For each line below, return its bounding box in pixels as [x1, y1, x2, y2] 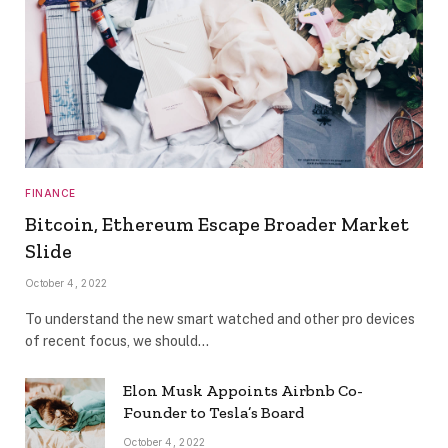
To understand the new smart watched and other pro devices [25, 310, 415, 327]
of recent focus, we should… [25, 332, 209, 349]
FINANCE [25, 186, 76, 199]
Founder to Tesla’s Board [123, 402, 304, 422]
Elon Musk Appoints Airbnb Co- [123, 380, 363, 400]
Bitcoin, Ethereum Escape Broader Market [25, 211, 409, 236]
